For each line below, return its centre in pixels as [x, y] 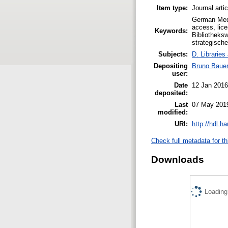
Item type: [172, 8]
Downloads [178, 159]
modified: [173, 112]
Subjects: [173, 54]
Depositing [171, 66]
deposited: [171, 93]
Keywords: [171, 31]
